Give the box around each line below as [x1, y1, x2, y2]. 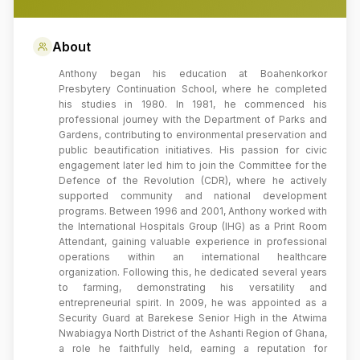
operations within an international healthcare [59, 251, 327, 263]
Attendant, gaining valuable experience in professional [59, 235, 327, 247]
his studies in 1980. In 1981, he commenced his [59, 98, 327, 110]
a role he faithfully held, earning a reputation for [59, 342, 327, 354]
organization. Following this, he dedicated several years [59, 266, 327, 278]
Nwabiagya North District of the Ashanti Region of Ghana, [59, 327, 327, 339]
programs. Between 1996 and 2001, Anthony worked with [59, 205, 327, 217]
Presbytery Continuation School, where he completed [59, 83, 327, 95]
